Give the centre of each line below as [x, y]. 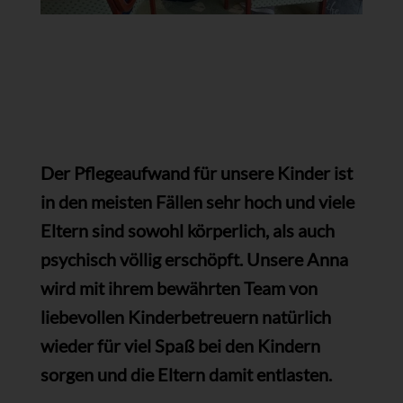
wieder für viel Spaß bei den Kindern [180, 346]
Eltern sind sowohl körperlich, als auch [187, 231]
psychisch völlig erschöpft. [143, 260]
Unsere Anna [297, 260]
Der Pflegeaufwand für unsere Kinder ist [196, 173]
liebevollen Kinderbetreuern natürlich [185, 317]
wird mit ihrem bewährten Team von [179, 288]
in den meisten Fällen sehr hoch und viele [197, 202]
